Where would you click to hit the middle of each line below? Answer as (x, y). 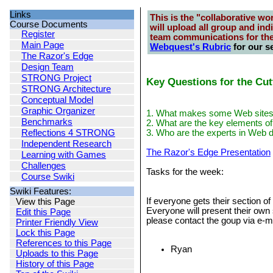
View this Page (45, 202)
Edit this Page (43, 212)
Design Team (48, 67)
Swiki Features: (41, 191)
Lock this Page (45, 233)
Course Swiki (48, 177)
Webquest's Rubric (190, 47)
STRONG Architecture (66, 89)
